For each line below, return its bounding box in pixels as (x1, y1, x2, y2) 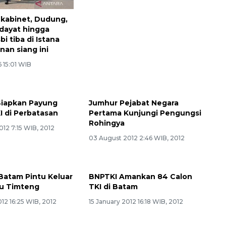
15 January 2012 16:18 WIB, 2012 (88, 197, 183, 205)
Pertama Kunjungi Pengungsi (88, 108, 201, 118)
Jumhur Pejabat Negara (88, 98, 179, 107)
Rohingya (88, 118, 125, 128)
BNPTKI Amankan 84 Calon (88, 172, 192, 181)
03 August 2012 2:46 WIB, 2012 (88, 134, 185, 142)
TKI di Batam (88, 182, 138, 191)
